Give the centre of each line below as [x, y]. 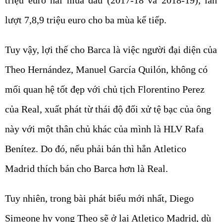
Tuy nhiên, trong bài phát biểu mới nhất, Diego [99, 198]
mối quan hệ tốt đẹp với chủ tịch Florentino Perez [105, 89]
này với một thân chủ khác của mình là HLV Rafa [104, 129]
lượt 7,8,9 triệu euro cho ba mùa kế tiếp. [86, 20]
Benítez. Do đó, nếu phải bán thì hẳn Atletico [96, 149]
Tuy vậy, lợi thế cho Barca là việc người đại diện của [111, 50]
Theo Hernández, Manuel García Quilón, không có [106, 70]
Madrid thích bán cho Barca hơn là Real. [86, 169]
